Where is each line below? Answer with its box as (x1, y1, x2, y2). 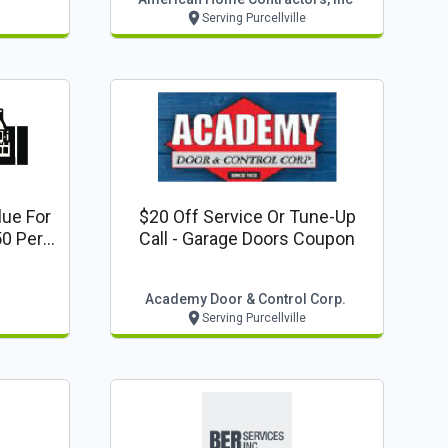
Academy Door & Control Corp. (144, 291, 346, 307)
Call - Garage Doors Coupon (139, 228, 355, 249)
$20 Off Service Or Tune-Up (138, 206, 356, 227)
